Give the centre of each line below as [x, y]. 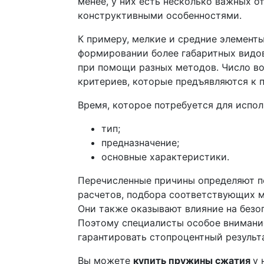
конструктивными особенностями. [160, 15]
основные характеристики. [165, 157]
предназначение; [140, 143]
